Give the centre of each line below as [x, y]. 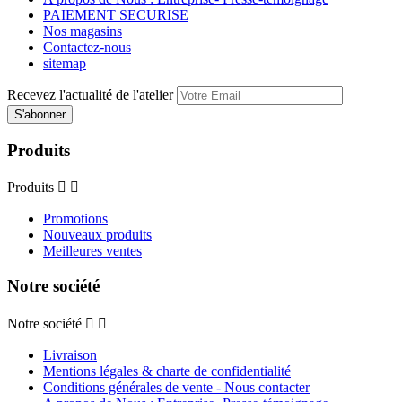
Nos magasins [83, 31]
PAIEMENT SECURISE [116, 14]
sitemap [65, 63]
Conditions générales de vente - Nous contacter [176, 387]
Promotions [75, 219]
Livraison [70, 354]
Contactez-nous [87, 47]
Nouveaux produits [97, 235]
